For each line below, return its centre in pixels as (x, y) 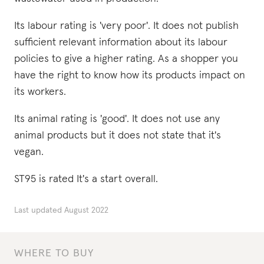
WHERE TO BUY (54, 253)
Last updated (38, 210)
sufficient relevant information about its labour (121, 42)
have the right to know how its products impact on (130, 75)
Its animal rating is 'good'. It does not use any (117, 119)
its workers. (40, 92)
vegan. (29, 152)
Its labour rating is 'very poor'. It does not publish (126, 26)
